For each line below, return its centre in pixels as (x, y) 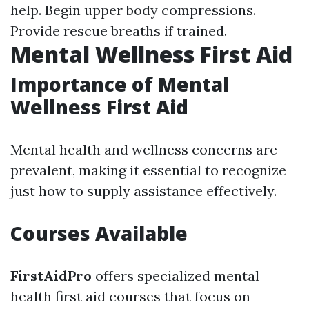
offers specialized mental (176, 276)
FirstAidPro (51, 276)
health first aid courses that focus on (130, 296)
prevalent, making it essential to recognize (148, 170)
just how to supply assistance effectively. (143, 191)
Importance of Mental (120, 84)
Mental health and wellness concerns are (144, 149)
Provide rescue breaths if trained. (119, 31)
